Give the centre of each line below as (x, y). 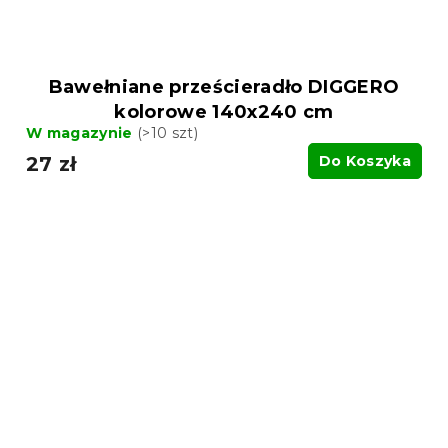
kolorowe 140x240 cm (224, 112)
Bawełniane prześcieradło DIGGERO (224, 87)
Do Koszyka (364, 161)
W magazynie (81, 133)
